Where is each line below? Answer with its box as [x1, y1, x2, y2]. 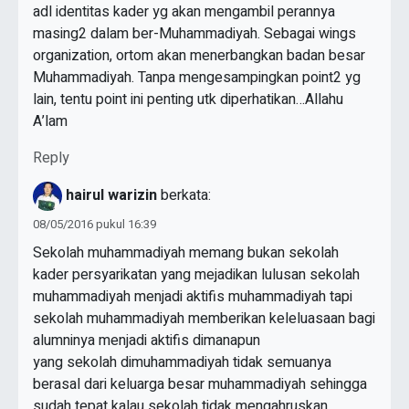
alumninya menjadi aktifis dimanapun [33, 330, 260, 352]
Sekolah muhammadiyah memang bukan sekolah [33, 242, 339, 265]
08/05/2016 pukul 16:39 [33, 215, 156, 234]
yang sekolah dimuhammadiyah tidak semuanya [33, 351, 331, 374]
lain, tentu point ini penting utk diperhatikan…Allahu [33, 89, 343, 111]
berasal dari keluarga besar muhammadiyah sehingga [33, 373, 367, 396]
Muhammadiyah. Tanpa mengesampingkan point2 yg [33, 67, 361, 89]
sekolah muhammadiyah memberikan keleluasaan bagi [33, 308, 375, 330]
